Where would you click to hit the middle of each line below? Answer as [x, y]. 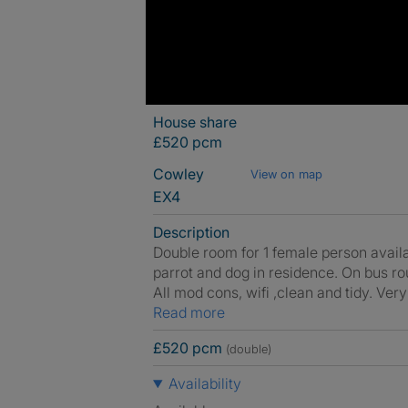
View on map [286, 174]
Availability [204, 383]
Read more [194, 312]
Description [191, 232]
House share [195, 122]
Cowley [180, 174]
